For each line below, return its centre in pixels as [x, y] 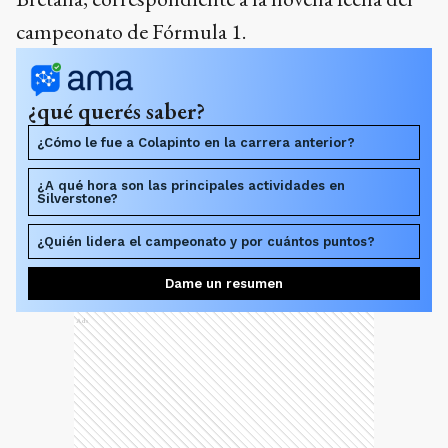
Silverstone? [77, 198]
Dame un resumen [224, 283]
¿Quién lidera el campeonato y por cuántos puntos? [206, 241]
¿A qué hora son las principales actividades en [191, 185]
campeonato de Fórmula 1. [131, 31]
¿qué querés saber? [116, 110]
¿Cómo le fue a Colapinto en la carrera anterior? [196, 142]
